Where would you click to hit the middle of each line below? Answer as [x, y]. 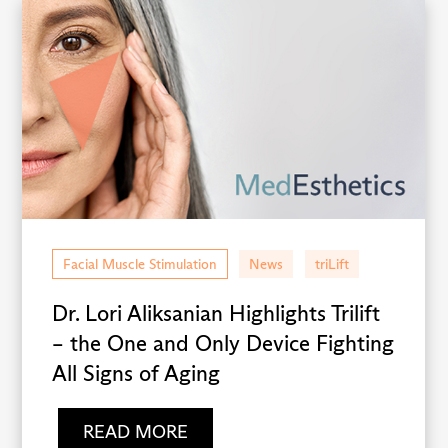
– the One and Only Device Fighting [223, 343]
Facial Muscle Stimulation [140, 263]
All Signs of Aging [136, 373]
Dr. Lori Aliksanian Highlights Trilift [216, 313]
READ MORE [135, 431]
